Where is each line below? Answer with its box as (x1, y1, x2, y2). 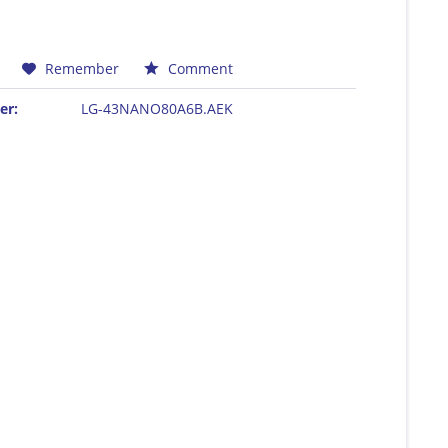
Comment (164, 58, 234, 78)
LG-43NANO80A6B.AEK (81, 98, 234, 118)
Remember (45, 58, 120, 78)
